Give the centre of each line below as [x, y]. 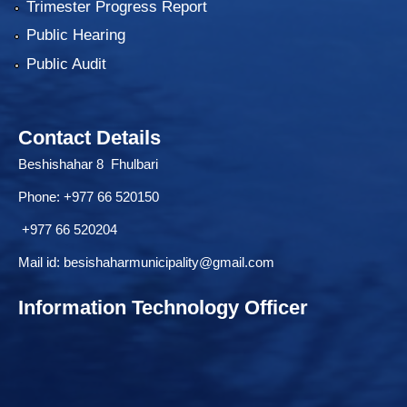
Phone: [41, 196]
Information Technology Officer [163, 307]
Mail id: [41, 262]
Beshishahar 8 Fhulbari [90, 164]
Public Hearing [75, 35]
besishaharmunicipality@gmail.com [169, 262]
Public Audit [66, 64]
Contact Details [89, 137]
